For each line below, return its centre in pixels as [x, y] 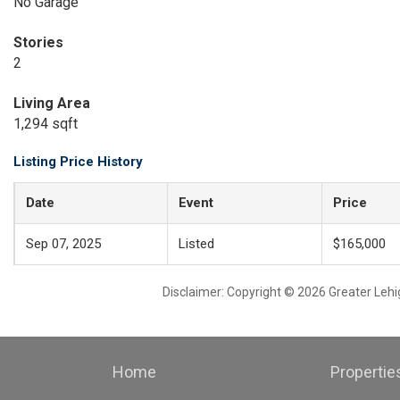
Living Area [52, 103]
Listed [196, 244]
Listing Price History [78, 162]
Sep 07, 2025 [63, 244]
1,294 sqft [46, 124]
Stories [38, 42]
